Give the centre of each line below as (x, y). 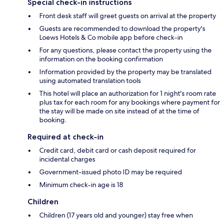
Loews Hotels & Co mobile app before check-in (111, 37)
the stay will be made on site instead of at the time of (119, 111)
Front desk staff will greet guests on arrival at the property (128, 15)
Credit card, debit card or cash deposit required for (118, 150)
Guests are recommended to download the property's (122, 28)
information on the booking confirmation (101, 59)
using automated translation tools (90, 80)
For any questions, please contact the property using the (125, 50)
